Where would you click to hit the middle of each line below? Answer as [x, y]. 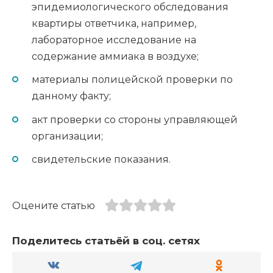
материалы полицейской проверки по [132, 80]
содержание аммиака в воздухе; [116, 57]
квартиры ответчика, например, [114, 24]
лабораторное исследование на [114, 40]
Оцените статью [54, 205]
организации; [69, 136]
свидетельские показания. [102, 159]
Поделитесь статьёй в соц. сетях [106, 241]
